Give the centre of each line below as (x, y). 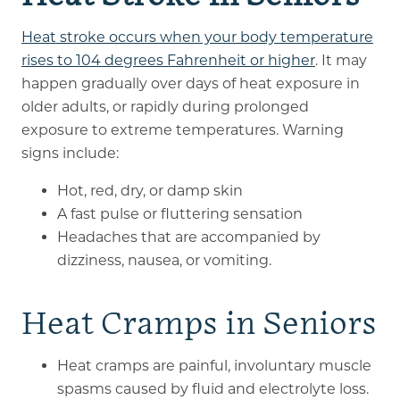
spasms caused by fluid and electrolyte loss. (212, 388)
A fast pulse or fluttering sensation (179, 213)
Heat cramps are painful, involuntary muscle (214, 365)
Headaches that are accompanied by (188, 237)
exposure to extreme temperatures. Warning (182, 129)
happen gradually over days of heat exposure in (190, 83)
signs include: (70, 153)
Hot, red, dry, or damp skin (150, 190)
